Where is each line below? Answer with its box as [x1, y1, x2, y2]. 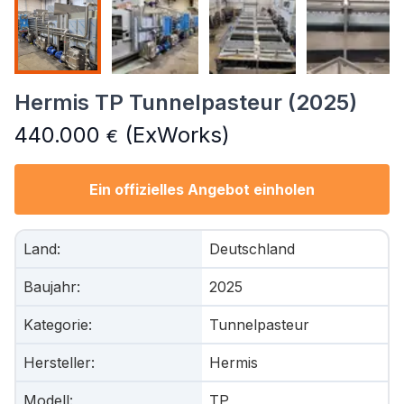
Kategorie [23, 316, 88, 334]
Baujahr [23, 278, 77, 296]
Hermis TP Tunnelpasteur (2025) [14, 89, 357, 115]
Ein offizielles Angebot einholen [89, 180, 315, 198]
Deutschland [209, 240, 295, 258]
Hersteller [23, 353, 91, 372]
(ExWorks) [118, 122, 230, 148]
